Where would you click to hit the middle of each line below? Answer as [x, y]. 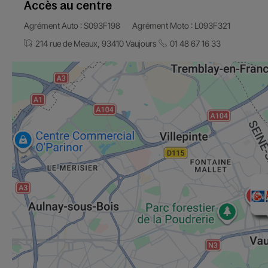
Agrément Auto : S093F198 [72, 26]
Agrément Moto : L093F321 [181, 26]
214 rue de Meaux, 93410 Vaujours [96, 44]
